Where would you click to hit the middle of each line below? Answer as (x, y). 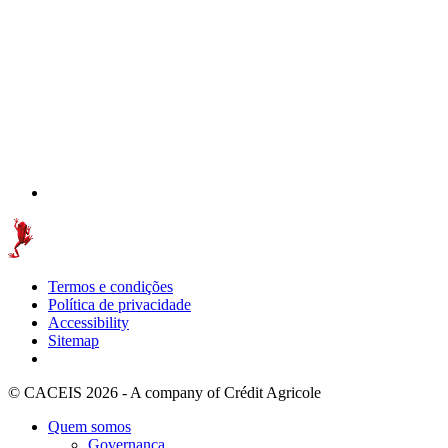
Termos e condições (110, 286)
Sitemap (73, 340)
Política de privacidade (119, 304)
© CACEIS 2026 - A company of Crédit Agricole (164, 392)
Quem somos (89, 426)
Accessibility (88, 322)
